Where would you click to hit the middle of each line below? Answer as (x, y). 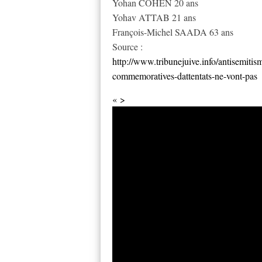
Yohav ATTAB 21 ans (154, 18)
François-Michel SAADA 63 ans (173, 32)
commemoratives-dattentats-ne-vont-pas (185, 76)
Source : (127, 47)
